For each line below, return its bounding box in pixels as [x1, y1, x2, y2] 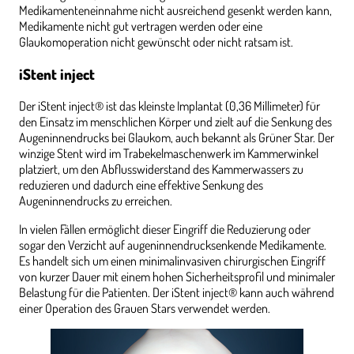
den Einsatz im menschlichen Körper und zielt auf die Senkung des [19, 113, 332, 130]
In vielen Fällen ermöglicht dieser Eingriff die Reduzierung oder [19, 220, 311, 237]
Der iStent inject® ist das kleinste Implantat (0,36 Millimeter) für [19, 97, 320, 114]
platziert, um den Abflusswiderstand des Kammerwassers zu [19, 160, 303, 177]
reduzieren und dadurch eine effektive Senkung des [19, 176, 263, 193]
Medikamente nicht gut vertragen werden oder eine [19, 18, 262, 35]
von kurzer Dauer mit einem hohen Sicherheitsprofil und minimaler [19, 268, 335, 284]
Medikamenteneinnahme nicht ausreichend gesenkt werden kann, [19, 2, 332, 19]
